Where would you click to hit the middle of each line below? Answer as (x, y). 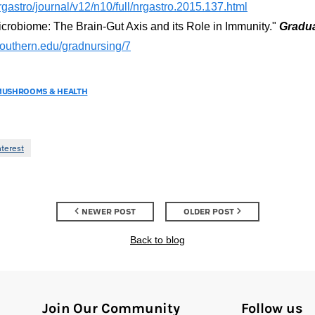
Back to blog (157, 239)
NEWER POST (108, 211)
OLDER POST (208, 211)
